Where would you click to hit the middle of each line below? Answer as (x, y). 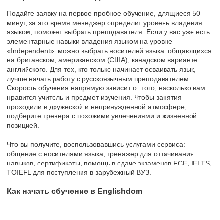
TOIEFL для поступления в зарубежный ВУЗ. (79, 172)
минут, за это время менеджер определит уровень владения (105, 22)
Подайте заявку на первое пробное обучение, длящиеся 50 (104, 13)
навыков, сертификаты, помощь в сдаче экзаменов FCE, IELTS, (109, 163)
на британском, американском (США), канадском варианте (102, 60)
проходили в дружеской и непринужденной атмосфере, (97, 106)
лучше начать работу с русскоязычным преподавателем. (99, 78)
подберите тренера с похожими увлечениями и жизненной (102, 116)
